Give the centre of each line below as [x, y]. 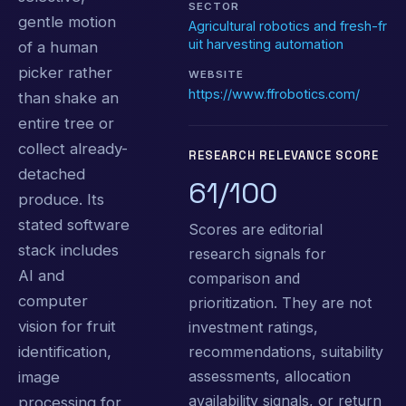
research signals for [257, 253]
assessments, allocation [270, 376]
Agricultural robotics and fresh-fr [288, 25]
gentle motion [67, 21]
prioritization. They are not [280, 302]
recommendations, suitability [286, 351]
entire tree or [66, 123]
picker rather [65, 72]
